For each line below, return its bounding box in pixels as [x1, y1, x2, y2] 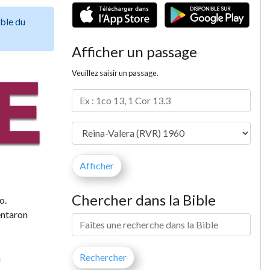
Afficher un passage [71, 42, 197, 60]
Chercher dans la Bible [71, 190, 216, 209]
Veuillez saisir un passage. [71, 67, 159, 78]
